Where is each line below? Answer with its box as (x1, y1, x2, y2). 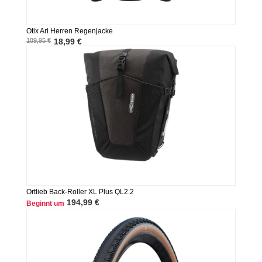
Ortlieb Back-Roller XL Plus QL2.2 (26, 188, 134, 196)
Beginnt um (26, 199, 64, 208)
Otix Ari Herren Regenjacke (26, 27, 113, 36)
